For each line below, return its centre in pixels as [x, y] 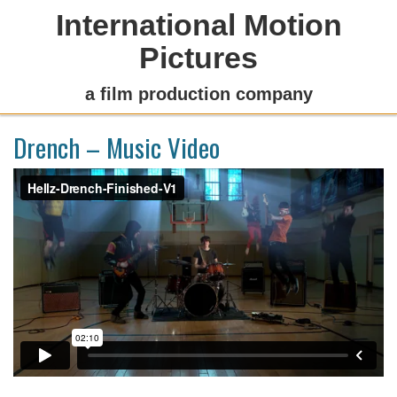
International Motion [198, 25]
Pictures [198, 58]
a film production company [198, 94]
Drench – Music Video [117, 147]
